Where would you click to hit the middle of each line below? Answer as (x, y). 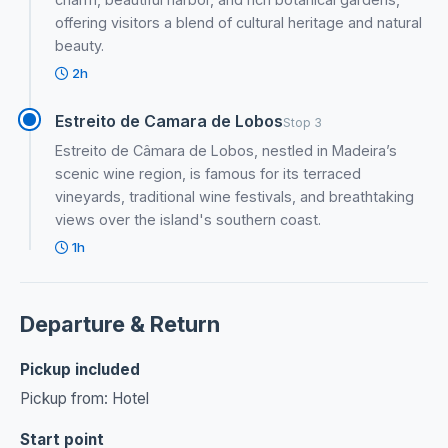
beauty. (80, 45)
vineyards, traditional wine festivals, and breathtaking (235, 196)
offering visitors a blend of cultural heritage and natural (239, 22)
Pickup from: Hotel (84, 399)
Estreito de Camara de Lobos (169, 120)
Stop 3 (303, 122)
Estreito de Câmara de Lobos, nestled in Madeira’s (226, 150)
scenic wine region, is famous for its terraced (208, 173)
